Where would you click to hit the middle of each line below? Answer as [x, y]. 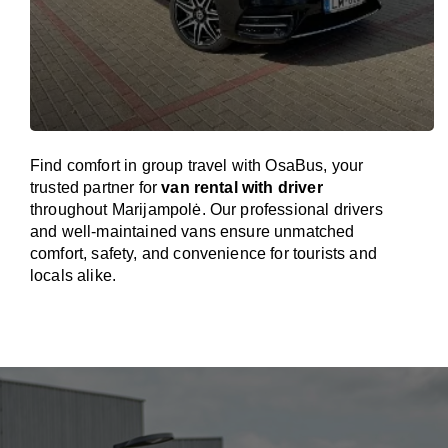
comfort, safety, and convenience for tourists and [203, 253]
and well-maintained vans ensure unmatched [192, 231]
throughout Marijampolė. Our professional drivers [206, 209]
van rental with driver [242, 187]
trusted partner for [96, 187]
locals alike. [73, 275]
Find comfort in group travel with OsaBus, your [197, 165]
